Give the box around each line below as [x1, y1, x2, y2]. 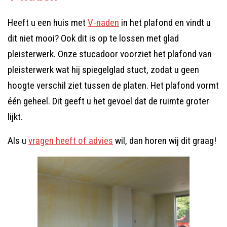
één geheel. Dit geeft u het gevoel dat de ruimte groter [8, 95, 209, 107]
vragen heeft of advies [28, 135, 113, 146]
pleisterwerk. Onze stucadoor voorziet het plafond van [8, 48, 212, 60]
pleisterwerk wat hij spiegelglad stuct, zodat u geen [8, 64, 199, 75]
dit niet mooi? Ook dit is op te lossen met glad [8, 32, 179, 44]
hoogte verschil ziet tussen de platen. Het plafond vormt [8, 80, 219, 91]
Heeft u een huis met [8, 17, 88, 28]
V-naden [88, 17, 119, 28]
